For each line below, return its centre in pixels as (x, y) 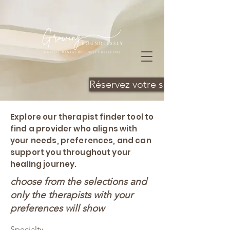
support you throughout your (71, 152)
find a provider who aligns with (74, 129)
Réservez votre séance (140, 84)
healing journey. (44, 164)
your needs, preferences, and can (81, 140)
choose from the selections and (79, 181)
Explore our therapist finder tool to (82, 117)
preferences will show (59, 208)
